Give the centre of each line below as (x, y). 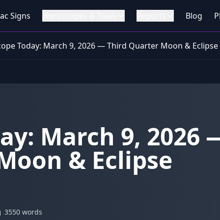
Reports (151, 16)
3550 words (23, 212)
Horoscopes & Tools (80, 16)
